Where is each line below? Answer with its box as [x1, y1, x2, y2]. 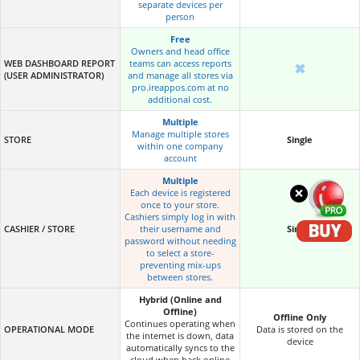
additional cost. [148, 92, 212, 105]
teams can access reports [129, 56, 231, 69]
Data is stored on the [256, 322, 343, 335]
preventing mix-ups [139, 258, 221, 271]
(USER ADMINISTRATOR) [4, 68, 104, 81]
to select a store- [145, 246, 215, 259]
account [163, 151, 197, 164]
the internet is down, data [126, 329, 234, 342]
